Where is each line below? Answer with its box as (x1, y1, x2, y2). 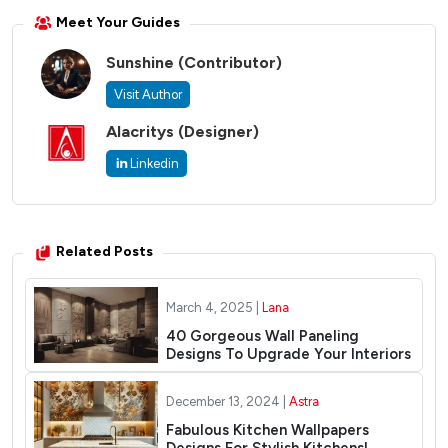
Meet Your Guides (53, 13, 180, 31)
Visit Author (114, 86, 182, 102)
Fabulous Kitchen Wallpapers (165, 421, 369, 440)
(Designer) (178, 121, 259, 141)
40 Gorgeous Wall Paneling (165, 327, 359, 346)
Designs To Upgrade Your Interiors (165, 345, 411, 364)
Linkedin (130, 155, 179, 171)
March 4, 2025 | (165, 300, 262, 316)
